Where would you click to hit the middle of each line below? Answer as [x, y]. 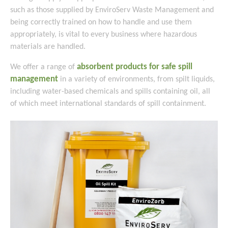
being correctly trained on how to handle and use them [101, 22]
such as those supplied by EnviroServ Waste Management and [112, 10]
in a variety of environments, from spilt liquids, [136, 79]
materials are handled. [48, 47]
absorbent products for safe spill [135, 67]
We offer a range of [44, 67]
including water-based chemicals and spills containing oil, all [110, 92]
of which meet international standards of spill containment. [108, 104]
